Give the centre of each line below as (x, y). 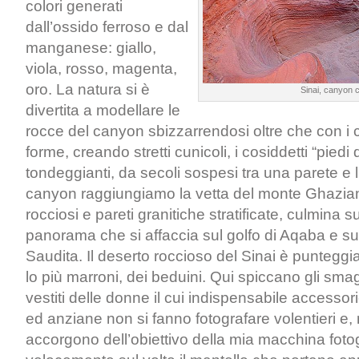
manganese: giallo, (91, 48)
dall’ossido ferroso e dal (107, 27)
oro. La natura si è (88, 89)
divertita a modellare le (103, 110)
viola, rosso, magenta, (101, 69)
